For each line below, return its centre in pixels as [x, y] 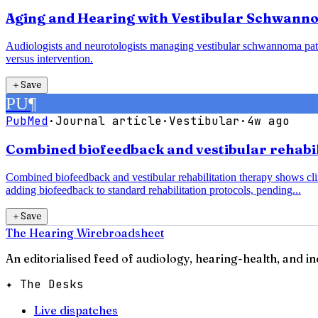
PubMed [27, 121]
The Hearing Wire [54, 233]
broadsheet [133, 233]
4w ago [268, 121]
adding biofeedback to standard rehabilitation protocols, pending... [153, 190]
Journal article [109, 121]
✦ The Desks [45, 285]
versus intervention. [49, 58]
